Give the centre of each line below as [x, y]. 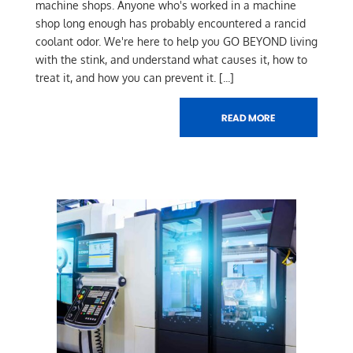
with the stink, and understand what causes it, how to [171, 60]
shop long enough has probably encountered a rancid [170, 24]
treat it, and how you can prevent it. [125, 78]
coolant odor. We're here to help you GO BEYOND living [176, 42]
